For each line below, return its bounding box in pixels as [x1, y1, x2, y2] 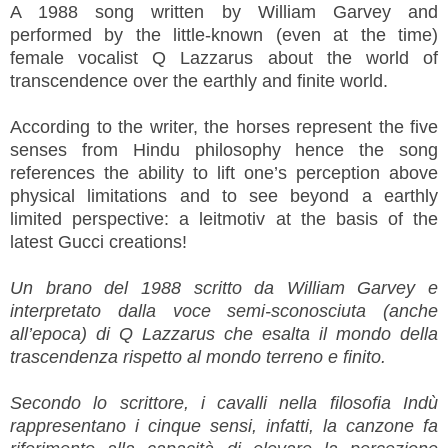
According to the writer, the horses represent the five [10, 117, 438, 138]
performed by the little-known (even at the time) [10, 25, 438, 46]
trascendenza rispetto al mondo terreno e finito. [10, 347, 386, 368]
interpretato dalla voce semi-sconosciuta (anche [10, 301, 438, 322]
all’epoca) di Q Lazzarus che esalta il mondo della [10, 324, 438, 345]
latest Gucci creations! [10, 232, 187, 253]
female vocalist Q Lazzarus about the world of [10, 48, 438, 69]
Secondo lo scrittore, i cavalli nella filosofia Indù [10, 393, 438, 414]
